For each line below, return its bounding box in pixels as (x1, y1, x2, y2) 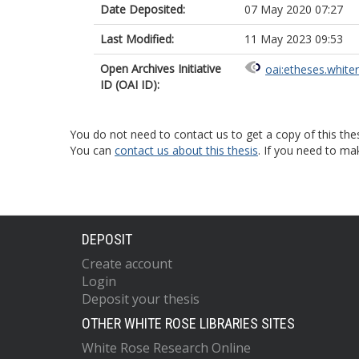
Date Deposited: (100, 2, 185, 17)
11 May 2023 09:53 (244, 31, 343, 46)
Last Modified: (100, 31, 174, 46)
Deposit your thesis (82, 290, 200, 308)
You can (70, 143, 115, 158)
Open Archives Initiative (100, 61, 221, 76)
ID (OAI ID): (100, 77, 159, 92)
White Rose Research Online (82, 339, 251, 357)
